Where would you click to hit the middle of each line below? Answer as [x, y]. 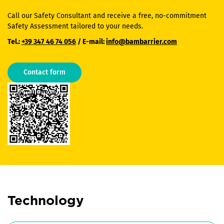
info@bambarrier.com [141, 41]
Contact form [44, 72]
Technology [46, 201]
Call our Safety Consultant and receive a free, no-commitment [107, 15]
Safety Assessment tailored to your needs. [75, 26]
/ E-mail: [91, 41]
